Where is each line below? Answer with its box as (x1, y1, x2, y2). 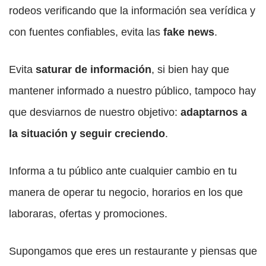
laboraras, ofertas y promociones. (9, 208, 167, 220)
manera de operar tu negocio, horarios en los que (9, 186, 243, 199)
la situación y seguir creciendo (9, 128, 165, 140)
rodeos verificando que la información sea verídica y (9, 5, 255, 17)
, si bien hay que (151, 64, 229, 76)
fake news (160, 26, 214, 39)
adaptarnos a (178, 106, 247, 119)
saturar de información (33, 64, 151, 76)
